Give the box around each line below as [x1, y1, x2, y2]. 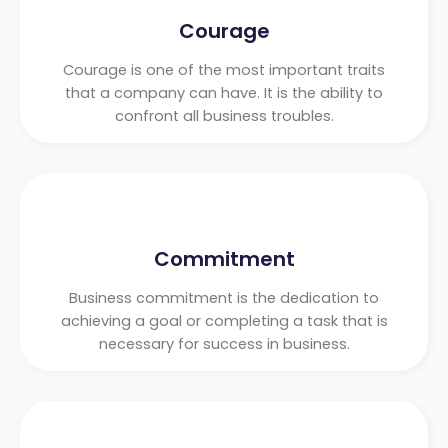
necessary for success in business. [98, 333, 350, 354]
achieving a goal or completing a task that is [60, 310, 388, 331]
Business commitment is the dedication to [69, 287, 379, 308]
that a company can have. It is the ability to [65, 82, 383, 103]
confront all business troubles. [114, 105, 334, 126]
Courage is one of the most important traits [63, 59, 385, 80]
